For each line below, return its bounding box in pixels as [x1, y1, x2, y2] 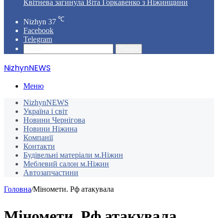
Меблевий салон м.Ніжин [23, 160, 109, 168]
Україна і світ [23, 107, 68, 116]
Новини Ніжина [23, 125, 77, 133]
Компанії [23, 133, 53, 142]
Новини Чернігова [23, 116, 85, 125]
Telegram [23, 35, 52, 44]
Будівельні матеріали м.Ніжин [23, 151, 123, 160]
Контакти [23, 142, 55, 151]
